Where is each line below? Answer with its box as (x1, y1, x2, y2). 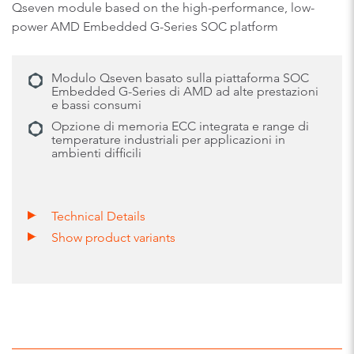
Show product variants (51, 229, 175, 245)
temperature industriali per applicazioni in (51, 131, 285, 147)
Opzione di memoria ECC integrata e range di (51, 118, 309, 134)
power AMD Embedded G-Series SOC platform (12, 18, 278, 34)
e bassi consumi (51, 96, 141, 112)
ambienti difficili (51, 145, 141, 160)
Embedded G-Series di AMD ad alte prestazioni (51, 83, 318, 99)
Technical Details (51, 208, 145, 224)
